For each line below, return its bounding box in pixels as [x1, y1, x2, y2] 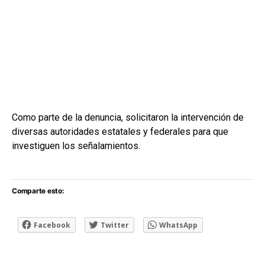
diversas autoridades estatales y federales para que [12, 126, 228, 138]
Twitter [101, 220, 129, 231]
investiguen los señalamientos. [12, 140, 140, 152]
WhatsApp [159, 220, 198, 231]
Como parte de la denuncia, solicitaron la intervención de [12, 112, 244, 124]
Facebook [34, 220, 70, 231]
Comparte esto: [12, 186, 64, 196]
